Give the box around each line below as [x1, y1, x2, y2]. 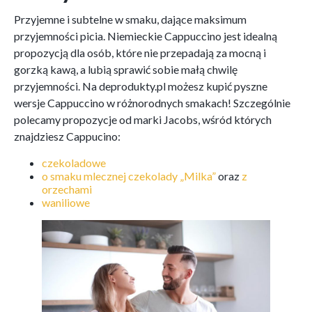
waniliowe [42, 196, 90, 210]
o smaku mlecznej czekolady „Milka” [42, 169, 216, 183]
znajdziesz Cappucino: [14, 130, 120, 143]
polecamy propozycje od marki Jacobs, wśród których [14, 113, 272, 127]
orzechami [42, 182, 92, 196]
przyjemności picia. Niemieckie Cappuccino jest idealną [14, 29, 277, 43]
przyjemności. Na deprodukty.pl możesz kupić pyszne [14, 79, 267, 93]
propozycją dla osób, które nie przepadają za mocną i [14, 46, 266, 60]
